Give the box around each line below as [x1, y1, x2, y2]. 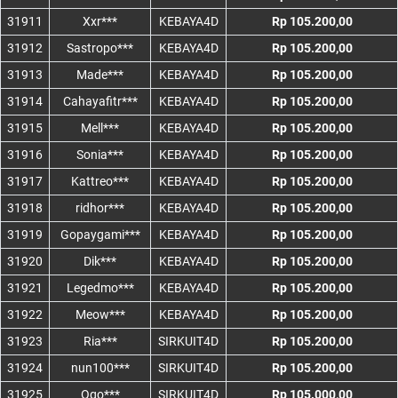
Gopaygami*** [60, 227, 140, 243]
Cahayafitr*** [62, 94, 138, 109]
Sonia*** [76, 147, 123, 163]
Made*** [76, 68, 123, 83]
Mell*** [81, 121, 119, 136]
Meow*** [75, 307, 125, 322]
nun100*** [70, 361, 130, 376]
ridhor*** [76, 201, 124, 216]
